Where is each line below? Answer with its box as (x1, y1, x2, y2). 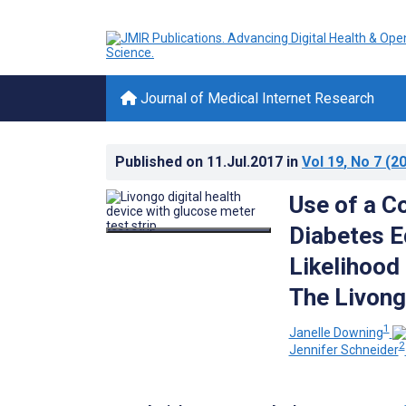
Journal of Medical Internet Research (137, 90, 374, 107)
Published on (115, 153, 207, 170)
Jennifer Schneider (288, 343, 399, 358)
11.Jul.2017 (207, 153, 286, 170)
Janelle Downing (288, 324, 383, 340)
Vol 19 (302, 153, 343, 170)
